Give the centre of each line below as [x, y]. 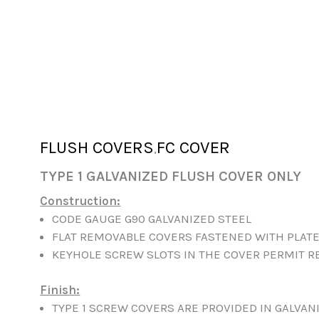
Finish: [60, 290]
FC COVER [194, 147]
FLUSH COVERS [97, 147]
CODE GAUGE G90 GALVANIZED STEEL [152, 218]
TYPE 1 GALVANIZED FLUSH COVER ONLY [171, 176]
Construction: [80, 200]
